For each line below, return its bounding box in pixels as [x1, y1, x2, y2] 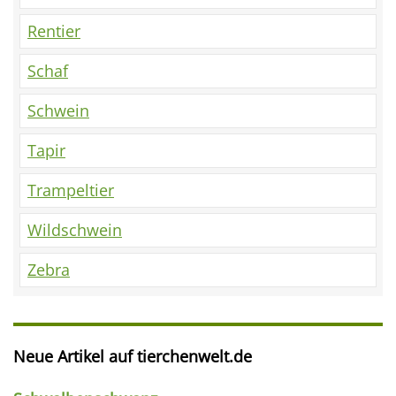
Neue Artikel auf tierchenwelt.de [13, 346, 252, 367]
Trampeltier [27, 179, 114, 201]
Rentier [27, 20, 80, 42]
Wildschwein [27, 219, 122, 240]
